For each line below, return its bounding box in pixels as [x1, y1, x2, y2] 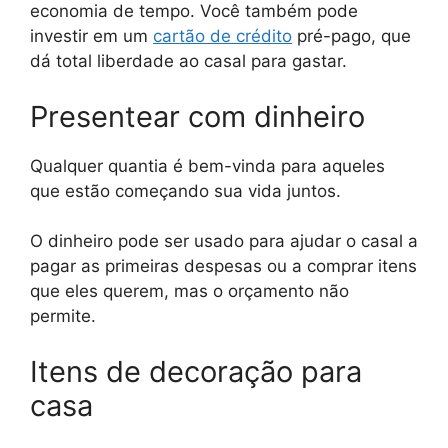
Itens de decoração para [30, 353, 362, 389]
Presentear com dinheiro [30, 98, 365, 134]
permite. [30, 306, 96, 327]
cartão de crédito [153, 26, 292, 47]
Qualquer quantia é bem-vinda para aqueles [30, 155, 385, 176]
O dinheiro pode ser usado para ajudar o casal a [30, 231, 418, 252]
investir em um [30, 26, 153, 47]
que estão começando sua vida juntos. [30, 180, 346, 201]
